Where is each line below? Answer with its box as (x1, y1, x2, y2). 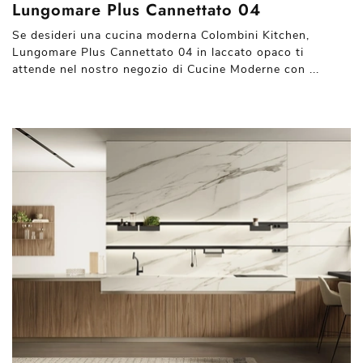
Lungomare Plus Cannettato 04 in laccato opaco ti (12, 45, 304, 60)
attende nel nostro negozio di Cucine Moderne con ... (12, 62, 319, 77)
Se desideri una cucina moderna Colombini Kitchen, (12, 28, 310, 43)
